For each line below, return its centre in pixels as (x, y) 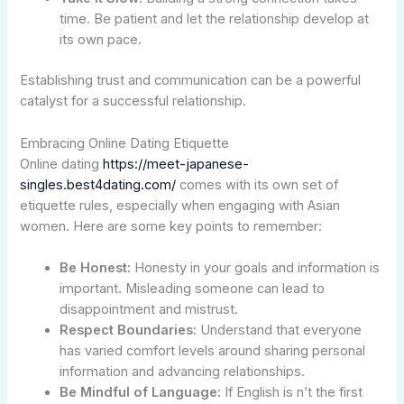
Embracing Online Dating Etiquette (125, 143)
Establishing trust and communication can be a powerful (191, 81)
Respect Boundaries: (129, 330)
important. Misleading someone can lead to (193, 288)
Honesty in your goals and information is (256, 267)
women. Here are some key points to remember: (171, 226)
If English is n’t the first (292, 392)
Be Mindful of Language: (141, 392)
